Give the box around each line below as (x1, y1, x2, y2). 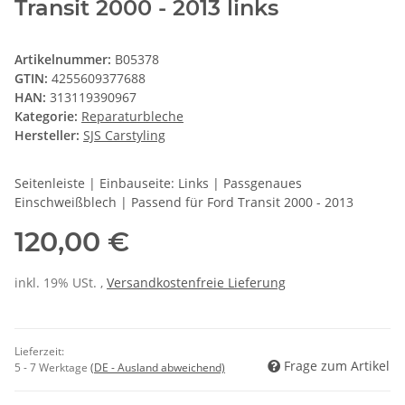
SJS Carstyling (83, 127, 165, 145)
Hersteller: (14, 127, 80, 145)
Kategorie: (14, 108, 81, 126)
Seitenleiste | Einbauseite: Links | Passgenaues (14, 174, 302, 193)
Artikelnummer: (14, 51, 115, 69)
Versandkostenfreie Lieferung (107, 274, 286, 292)
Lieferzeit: (14, 344, 64, 360)
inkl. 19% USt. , (14, 274, 107, 292)
